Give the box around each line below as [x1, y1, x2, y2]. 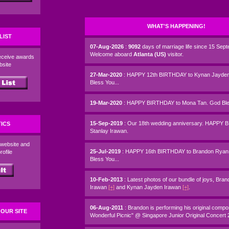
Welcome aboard [90, 51, 133, 57]
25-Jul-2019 [90, 148, 122, 154]
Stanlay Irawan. [90, 128, 128, 134]
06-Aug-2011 [90, 204, 125, 211]
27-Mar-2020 [90, 72, 124, 78]
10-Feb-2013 [90, 176, 124, 182]
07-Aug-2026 [90, 43, 125, 50]
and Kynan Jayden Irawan [114, 184, 182, 190]
